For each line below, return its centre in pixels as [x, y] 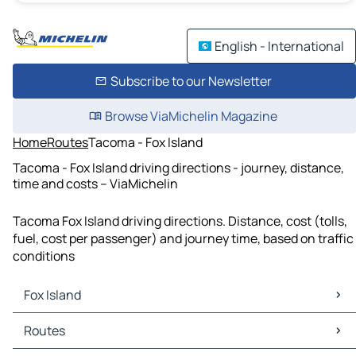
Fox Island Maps [61, 322]
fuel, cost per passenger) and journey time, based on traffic [183, 239]
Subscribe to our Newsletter [191, 81]
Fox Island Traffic [65, 340]
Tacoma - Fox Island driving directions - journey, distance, [178, 167]
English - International [279, 46]
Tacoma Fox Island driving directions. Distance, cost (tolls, [180, 221]
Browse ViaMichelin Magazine [191, 116]
